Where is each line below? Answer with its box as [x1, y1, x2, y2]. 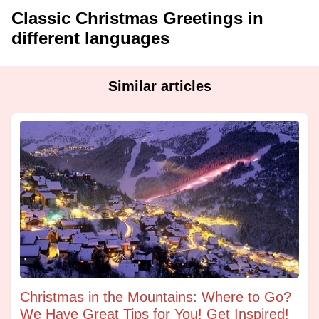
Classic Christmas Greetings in [11, 9, 263, 28]
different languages [11, 28, 169, 48]
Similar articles [108, 78, 211, 94]
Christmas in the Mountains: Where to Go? [20, 288, 291, 305]
